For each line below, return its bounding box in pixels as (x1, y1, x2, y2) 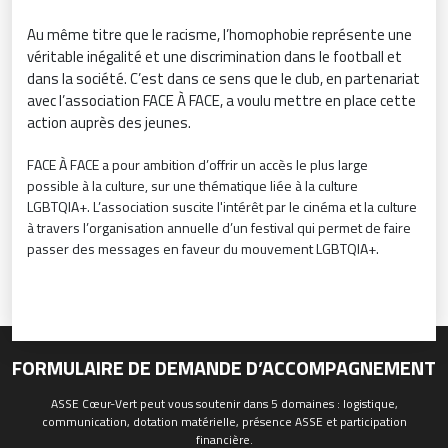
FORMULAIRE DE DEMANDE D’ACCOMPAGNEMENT (12, 352, 436, 384)
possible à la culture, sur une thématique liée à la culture (27, 175, 358, 197)
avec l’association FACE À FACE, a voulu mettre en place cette (27, 89, 416, 113)
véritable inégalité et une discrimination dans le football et (27, 45, 402, 69)
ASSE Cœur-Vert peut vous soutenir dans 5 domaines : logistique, (50, 394, 398, 414)
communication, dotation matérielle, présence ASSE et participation (41, 412, 407, 432)
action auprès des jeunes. (27, 111, 194, 135)
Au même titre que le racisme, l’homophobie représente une (27, 23, 412, 47)
